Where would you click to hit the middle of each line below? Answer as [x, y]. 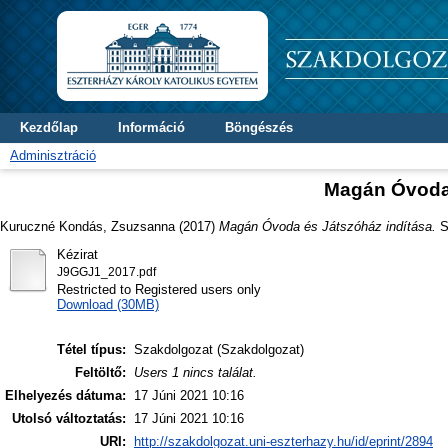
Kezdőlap [49, 127]
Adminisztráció [53, 155]
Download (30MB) [107, 304]
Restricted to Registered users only [158, 289]
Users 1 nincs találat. [195, 373]
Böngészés [259, 127]
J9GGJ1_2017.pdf [106, 271]
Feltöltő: [100, 373]
